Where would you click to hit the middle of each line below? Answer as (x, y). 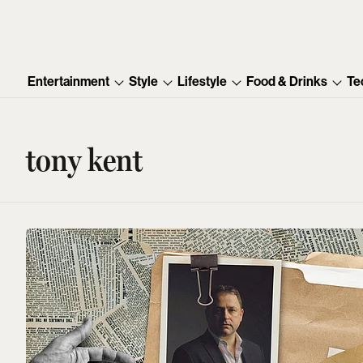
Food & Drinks (287, 82)
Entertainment (69, 82)
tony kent (85, 160)
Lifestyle (203, 82)
